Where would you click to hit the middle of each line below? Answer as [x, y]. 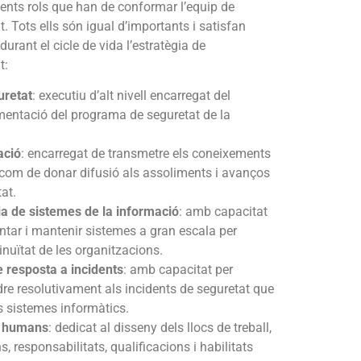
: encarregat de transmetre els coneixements [146, 154]
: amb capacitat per [178, 270]
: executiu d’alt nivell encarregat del [131, 96]
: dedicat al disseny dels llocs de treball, [160, 328]
